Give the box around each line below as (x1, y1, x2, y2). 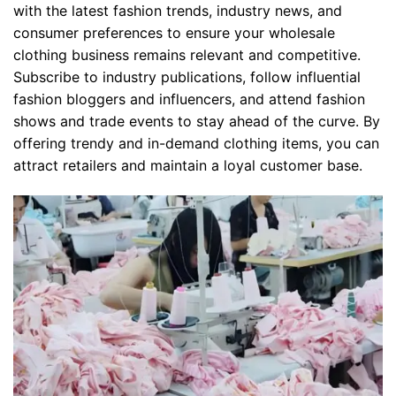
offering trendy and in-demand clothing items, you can (13, 133, 379, 152)
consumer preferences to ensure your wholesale (13, 23, 335, 42)
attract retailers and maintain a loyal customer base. (13, 156, 362, 174)
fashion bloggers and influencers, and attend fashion (13, 89, 365, 108)
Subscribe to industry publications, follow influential (13, 67, 361, 86)
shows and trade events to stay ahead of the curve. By (13, 111, 380, 130)
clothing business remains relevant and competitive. (13, 45, 361, 64)
